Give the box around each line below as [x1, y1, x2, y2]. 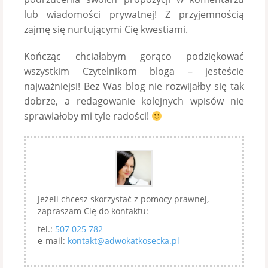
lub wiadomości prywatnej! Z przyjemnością [24, 8, 244, 21]
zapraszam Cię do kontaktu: [38, 205, 148, 217]
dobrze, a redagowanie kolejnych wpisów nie [24, 95, 244, 108]
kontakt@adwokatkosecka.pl [68, 235, 179, 246]
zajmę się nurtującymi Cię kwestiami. [24, 23, 188, 36]
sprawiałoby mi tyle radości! [24, 109, 151, 123]
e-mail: [38, 235, 68, 246]
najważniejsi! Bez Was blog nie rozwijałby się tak [24, 80, 244, 93]
